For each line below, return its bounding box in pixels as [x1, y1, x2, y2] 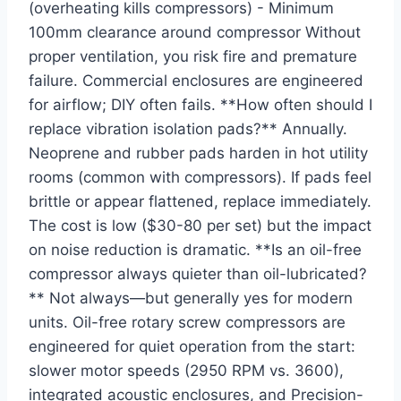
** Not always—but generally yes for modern [29, 289, 353, 308]
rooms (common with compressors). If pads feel [29, 168, 371, 187]
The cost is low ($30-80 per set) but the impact [29, 217, 371, 235]
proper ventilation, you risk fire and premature [29, 47, 357, 66]
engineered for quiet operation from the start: [29, 337, 355, 356]
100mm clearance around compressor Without [29, 23, 361, 42]
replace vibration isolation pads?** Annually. [29, 120, 347, 139]
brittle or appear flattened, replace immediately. [29, 192, 371, 211]
